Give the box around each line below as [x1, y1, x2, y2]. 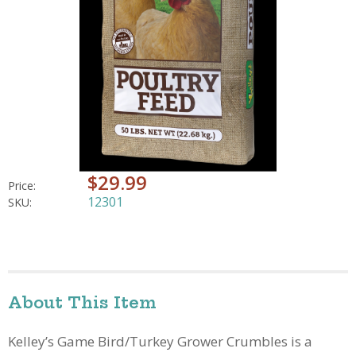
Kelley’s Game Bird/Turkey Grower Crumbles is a [8, 331, 312, 350]
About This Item [8, 292, 157, 312]
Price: [8, 177, 36, 193]
